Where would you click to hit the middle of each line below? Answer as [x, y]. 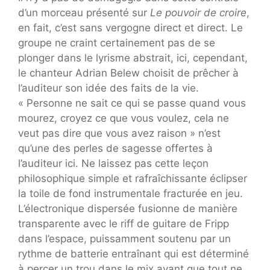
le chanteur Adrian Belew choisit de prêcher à [128, 73]
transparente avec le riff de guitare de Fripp [124, 224]
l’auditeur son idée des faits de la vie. [108, 88]
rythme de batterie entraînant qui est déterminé [133, 254]
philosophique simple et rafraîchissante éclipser [133, 179]
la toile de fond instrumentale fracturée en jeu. [130, 194]
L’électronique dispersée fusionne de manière [128, 209]
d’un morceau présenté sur [84, 13]
